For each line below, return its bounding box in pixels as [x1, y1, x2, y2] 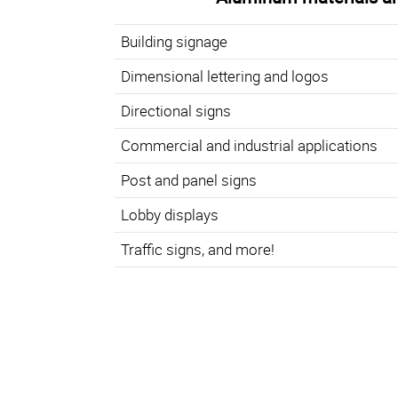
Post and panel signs [120, 170, 257, 191]
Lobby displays [120, 204, 219, 226]
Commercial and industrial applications [120, 135, 378, 156]
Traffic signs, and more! [120, 239, 275, 260]
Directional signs [120, 100, 231, 122]
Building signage [120, 31, 227, 52]
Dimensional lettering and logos [120, 66, 329, 87]
